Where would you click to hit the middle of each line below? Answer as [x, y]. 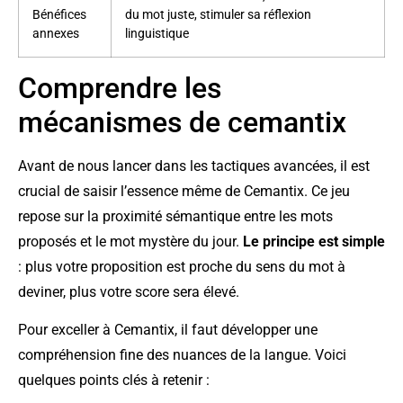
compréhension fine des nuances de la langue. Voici [182, 355]
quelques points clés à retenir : [114, 381]
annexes [56, 33]
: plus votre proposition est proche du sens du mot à [182, 266]
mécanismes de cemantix [182, 122]
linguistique [157, 33]
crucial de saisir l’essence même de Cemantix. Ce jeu [184, 191]
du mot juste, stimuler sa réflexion [218, 14]
